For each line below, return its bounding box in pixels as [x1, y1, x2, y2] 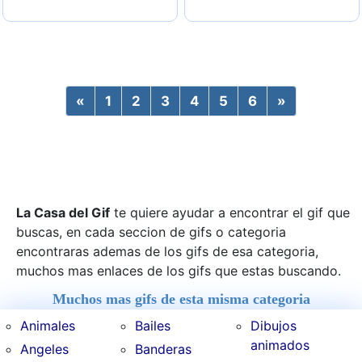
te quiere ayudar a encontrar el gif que [110, 204, 350, 221]
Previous [85, 92, 143, 109]
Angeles [20, 340, 69, 357]
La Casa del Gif [16, 204, 110, 221]
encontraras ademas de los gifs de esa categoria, [16, 242, 318, 259]
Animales [20, 317, 76, 334]
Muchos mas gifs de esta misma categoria [52, 290, 310, 307]
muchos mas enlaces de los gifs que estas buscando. [16, 262, 341, 279]
